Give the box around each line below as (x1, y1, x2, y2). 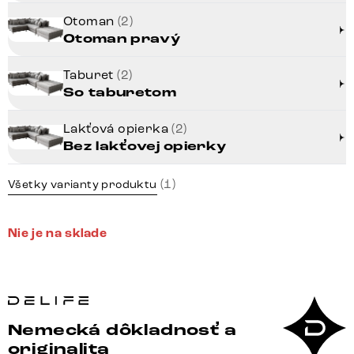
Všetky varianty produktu (8, 178, 157, 192)
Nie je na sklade (8, 225, 107, 242)
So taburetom (63, 85, 176, 102)
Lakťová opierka (63, 121, 172, 137)
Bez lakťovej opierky (63, 138, 227, 156)
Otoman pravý (63, 31, 180, 48)
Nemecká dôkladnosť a (8, 320, 236, 341)
